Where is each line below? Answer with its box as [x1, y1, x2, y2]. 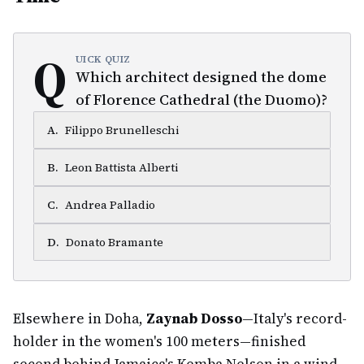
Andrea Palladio [65, 197, 155, 213]
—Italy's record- [242, 309, 347, 328]
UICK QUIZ [75, 53, 132, 66]
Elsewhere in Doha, [13, 309, 146, 328]
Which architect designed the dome [75, 67, 327, 87]
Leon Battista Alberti [65, 159, 178, 175]
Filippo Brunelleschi [65, 122, 179, 138]
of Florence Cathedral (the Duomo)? [75, 89, 327, 110]
